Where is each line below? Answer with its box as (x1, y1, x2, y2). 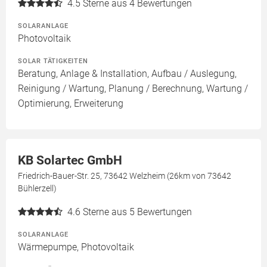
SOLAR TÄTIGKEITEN (18, 56, 88, 65)
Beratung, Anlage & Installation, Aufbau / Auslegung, (18, 67, 237, 79)
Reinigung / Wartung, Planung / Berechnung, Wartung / (18, 82, 248, 94)
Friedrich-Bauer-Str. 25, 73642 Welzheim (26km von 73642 (18, 170, 231, 181)
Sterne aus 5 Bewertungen (83, 206, 192, 218)
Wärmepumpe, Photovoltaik (18, 241, 134, 253)
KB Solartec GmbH (18, 153, 122, 167)
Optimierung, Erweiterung (18, 97, 123, 109)
